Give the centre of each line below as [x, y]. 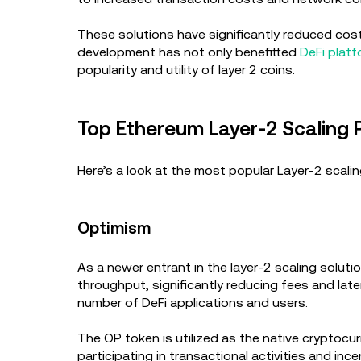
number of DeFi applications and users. [193, 303]
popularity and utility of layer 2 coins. [186, 70]
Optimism [114, 228]
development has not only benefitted [189, 52]
